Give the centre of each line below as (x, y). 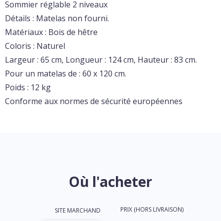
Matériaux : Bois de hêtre (51, 32)
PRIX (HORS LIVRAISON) (152, 209)
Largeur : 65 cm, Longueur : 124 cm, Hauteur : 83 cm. (101, 60)
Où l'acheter (110, 182)
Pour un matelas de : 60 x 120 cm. (66, 74)
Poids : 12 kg (28, 87)
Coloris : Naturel (35, 46)
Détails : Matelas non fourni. (57, 18)
